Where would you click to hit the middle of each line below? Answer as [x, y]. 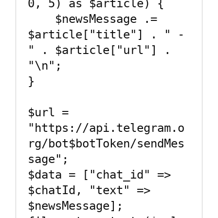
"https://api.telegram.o [106, 128]
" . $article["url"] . [99, 50]
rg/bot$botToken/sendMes [106, 143]
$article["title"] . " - [106, 34]
